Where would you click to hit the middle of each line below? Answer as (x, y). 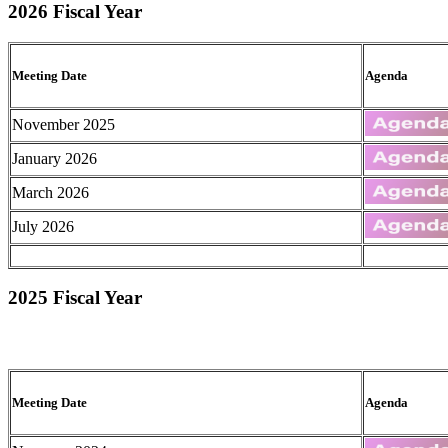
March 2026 (50, 192)
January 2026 (54, 158)
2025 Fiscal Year (75, 298)
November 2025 (63, 124)
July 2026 (43, 226)
